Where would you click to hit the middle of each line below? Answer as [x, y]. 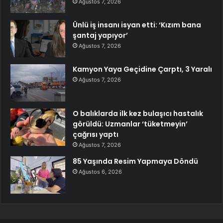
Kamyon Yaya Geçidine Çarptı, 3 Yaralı [142, 69]
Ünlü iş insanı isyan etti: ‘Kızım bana [137, 25]
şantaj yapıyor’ [100, 35]
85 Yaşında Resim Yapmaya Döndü [135, 161]
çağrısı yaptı [96, 134]
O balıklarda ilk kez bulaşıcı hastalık [138, 113]
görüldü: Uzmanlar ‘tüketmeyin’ [130, 124]
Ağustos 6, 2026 [100, 171]
